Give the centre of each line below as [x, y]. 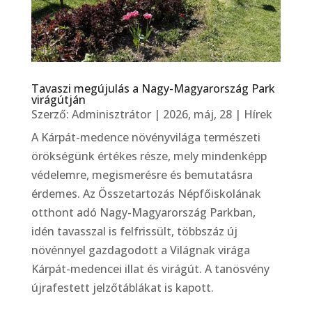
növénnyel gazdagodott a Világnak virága [140, 250]
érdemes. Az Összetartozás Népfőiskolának [146, 194]
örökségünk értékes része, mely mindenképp [149, 156]
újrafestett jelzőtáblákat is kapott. [122, 288]
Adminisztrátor [111, 115]
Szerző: [51, 115]
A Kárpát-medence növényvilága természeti [146, 138]
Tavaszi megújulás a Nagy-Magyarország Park [153, 89]
